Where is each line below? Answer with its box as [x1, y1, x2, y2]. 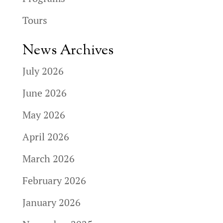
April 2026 [22, 130, 69, 143]
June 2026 [22, 86, 67, 100]
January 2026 [22, 196, 81, 209]
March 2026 [22, 152, 75, 165]
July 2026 [22, 64, 64, 78]
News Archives [22, 41, 113, 61]
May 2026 [22, 108, 65, 121]
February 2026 [22, 174, 86, 187]
